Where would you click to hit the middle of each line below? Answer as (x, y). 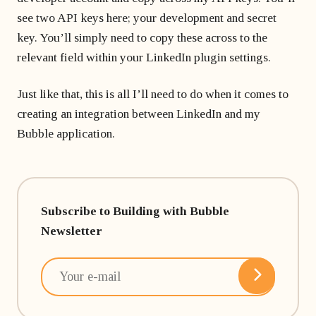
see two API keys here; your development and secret (147, 18)
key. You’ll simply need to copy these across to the (142, 37)
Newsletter (72, 231)
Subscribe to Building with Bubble (135, 211)
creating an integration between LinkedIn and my (139, 114)
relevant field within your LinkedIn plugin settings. (144, 57)
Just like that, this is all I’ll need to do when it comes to (153, 94)
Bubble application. (66, 133)
